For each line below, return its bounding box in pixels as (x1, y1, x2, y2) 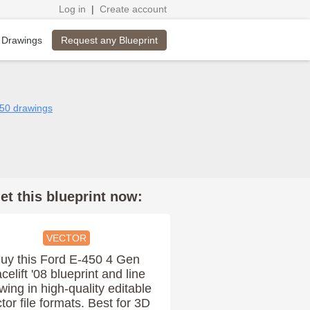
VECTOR (46, 232, 86, 244)
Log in (59, 3, 86, 15)
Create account (100, 3, 167, 15)
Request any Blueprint (61, 35, 158, 46)
